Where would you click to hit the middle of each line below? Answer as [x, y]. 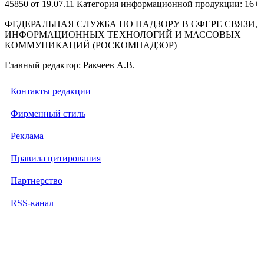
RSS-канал [32, 203]
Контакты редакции [51, 91]
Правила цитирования [56, 158]
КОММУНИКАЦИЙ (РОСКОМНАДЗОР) [91, 45]
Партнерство [37, 180]
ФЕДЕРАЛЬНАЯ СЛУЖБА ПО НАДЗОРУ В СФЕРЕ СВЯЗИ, [131, 24]
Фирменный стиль [48, 113]
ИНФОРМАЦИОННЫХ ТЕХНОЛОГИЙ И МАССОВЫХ [123, 34]
